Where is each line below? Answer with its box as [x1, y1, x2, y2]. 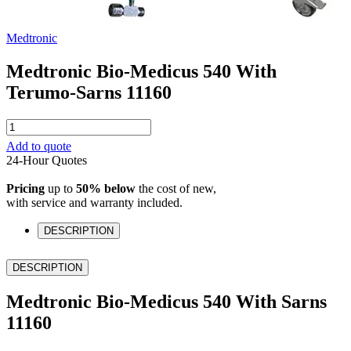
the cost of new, [136, 182, 216, 196]
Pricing [6, 182, 45, 196]
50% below [76, 182, 136, 196]
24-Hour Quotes [6, 154, 87, 168]
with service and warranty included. [6, 196, 183, 210]
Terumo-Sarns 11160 [6, 82, 172, 103]
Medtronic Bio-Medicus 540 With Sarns [6, 291, 327, 312]
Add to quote [6, 139, 71, 154]
